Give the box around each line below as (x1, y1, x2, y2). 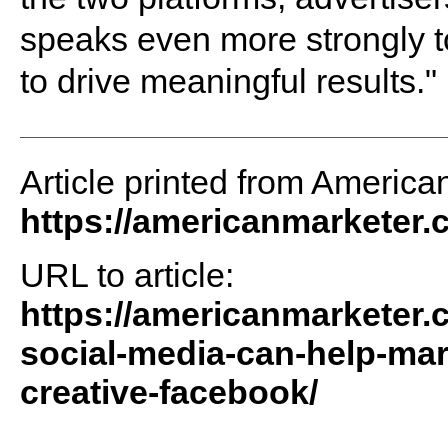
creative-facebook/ (19, 373, 318, 412)
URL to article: (19, 256, 234, 295)
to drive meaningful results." (19, 62, 437, 101)
